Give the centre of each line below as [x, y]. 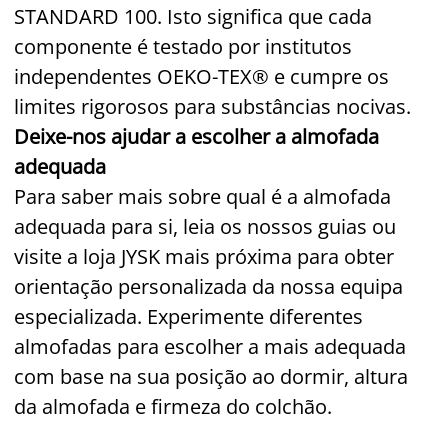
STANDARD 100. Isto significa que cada [193, 16]
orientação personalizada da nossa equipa [208, 286]
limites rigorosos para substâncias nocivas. [212, 106]
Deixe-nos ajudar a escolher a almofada [196, 136]
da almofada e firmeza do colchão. [173, 406]
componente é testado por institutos [183, 46]
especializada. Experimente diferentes [188, 316]
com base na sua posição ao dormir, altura [211, 376]
